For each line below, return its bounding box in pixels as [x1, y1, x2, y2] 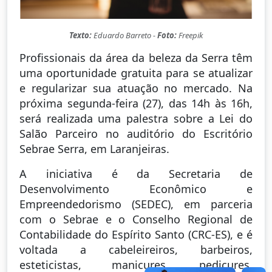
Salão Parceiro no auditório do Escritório [19, 126, 253, 141]
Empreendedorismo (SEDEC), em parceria [19, 196, 253, 211]
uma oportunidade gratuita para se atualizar [19, 65, 253, 80]
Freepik [178, 29, 203, 41]
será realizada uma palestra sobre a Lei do [19, 110, 253, 126]
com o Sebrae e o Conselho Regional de [19, 211, 253, 226]
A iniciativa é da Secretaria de [19, 166, 253, 181]
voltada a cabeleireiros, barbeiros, [19, 242, 253, 257]
